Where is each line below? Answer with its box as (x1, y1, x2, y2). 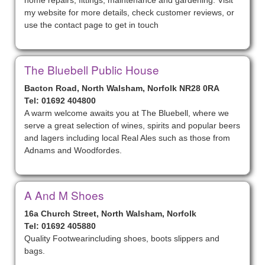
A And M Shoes (24, 187, 104, 203)
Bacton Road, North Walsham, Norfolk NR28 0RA (24, 83, 219, 93)
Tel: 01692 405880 (24, 221, 96, 231)
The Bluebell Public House (24, 62, 159, 77)
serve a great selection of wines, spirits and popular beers (24, 121, 240, 130)
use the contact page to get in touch (24, 20, 159, 30)
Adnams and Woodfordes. (24, 146, 122, 155)
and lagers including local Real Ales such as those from (24, 133, 230, 143)
